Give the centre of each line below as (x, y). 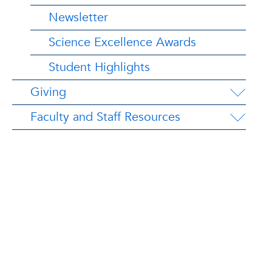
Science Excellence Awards (122, 42)
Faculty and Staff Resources (105, 117)
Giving (48, 92)
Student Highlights (99, 67)
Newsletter (78, 17)
